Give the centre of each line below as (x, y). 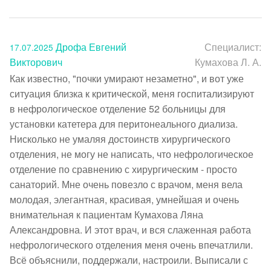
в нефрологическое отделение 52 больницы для (118, 108)
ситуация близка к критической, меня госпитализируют (132, 93)
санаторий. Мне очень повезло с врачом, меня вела (126, 184)
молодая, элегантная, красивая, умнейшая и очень (124, 199)
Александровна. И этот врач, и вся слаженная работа (130, 229)
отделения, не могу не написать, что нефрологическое (132, 154)
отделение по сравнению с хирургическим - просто (123, 169)
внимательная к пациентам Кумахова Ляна (106, 214)
